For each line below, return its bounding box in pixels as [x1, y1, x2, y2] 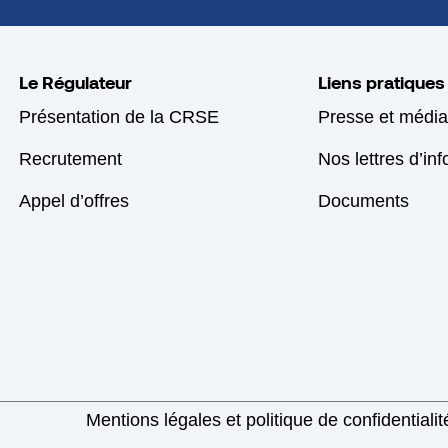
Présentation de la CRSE [19, 107, 220, 127]
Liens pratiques [317, 71, 445, 93]
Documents [317, 191, 409, 211]
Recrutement [19, 149, 123, 169]
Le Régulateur [19, 71, 133, 93]
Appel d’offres [19, 191, 130, 211]
